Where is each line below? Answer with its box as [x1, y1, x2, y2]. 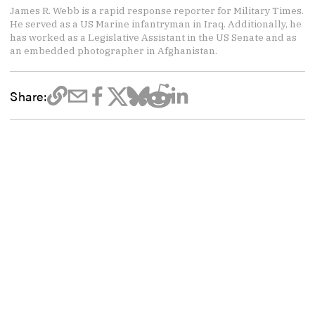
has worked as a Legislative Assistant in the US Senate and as [10, 31, 297, 44]
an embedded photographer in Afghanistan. [10, 44, 218, 58]
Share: [10, 86, 47, 105]
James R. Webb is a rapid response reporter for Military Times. [10, 4, 304, 18]
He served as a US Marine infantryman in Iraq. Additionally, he [10, 18, 302, 31]
